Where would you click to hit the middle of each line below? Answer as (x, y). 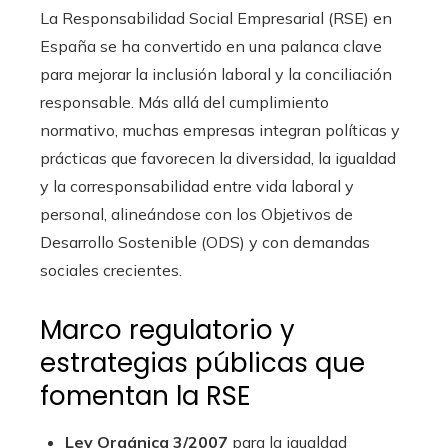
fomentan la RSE (145, 396)
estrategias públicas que (202, 363)
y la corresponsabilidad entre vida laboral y (197, 186)
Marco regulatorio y (167, 330)
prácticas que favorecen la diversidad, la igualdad (218, 158)
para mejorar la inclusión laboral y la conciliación (216, 74)
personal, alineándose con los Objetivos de (196, 214)
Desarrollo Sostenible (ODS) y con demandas (205, 242)
